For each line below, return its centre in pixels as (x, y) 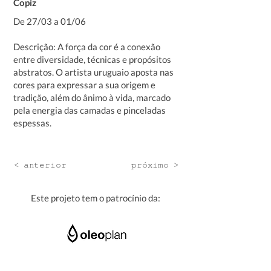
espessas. (32, 123)
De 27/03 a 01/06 (50, 21)
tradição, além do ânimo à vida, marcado (92, 97)
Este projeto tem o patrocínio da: (96, 198)
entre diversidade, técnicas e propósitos (92, 59)
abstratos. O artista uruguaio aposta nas (93, 72)
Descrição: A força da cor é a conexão (87, 47)
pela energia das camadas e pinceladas (90, 110)
